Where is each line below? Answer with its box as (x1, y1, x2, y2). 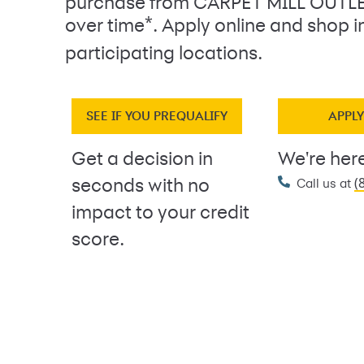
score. (71, 231, 124, 250)
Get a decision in (71, 150, 213, 170)
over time (65, 17, 145, 37)
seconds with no (71, 177, 210, 197)
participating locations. (65, 45, 262, 64)
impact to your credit (71, 204, 249, 223)
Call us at (297, 178, 354, 191)
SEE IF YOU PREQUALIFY (86, 110, 227, 123)
